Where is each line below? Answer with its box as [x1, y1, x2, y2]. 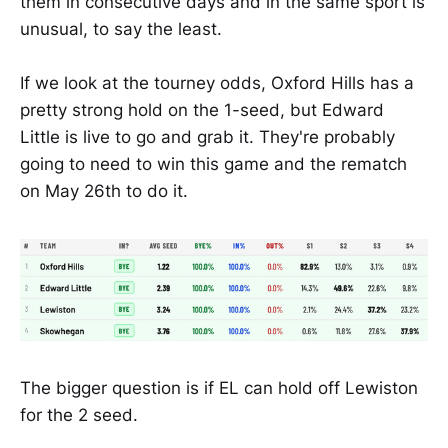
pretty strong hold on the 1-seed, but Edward [20, 99, 384, 120]
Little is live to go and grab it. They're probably [20, 126, 395, 147]
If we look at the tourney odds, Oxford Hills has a [20, 72, 414, 93]
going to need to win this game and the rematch [20, 153, 407, 174]
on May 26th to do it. [20, 180, 188, 201]
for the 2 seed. [20, 404, 138, 425]
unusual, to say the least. [20, 18, 222, 39]
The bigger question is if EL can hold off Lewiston [20, 377, 418, 398]
